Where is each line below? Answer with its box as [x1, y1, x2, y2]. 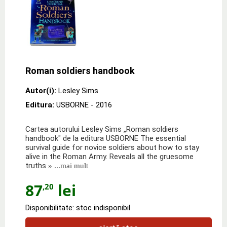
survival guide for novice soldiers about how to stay [25, 142, 199, 152]
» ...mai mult [46, 161, 88, 170]
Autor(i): [25, 86, 56, 95]
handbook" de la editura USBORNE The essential [25, 133, 186, 143]
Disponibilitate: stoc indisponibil [25, 203, 130, 212]
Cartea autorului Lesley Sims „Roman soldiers [25, 124, 178, 134]
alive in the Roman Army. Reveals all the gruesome [25, 152, 194, 161]
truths [25, 161, 46, 170]
